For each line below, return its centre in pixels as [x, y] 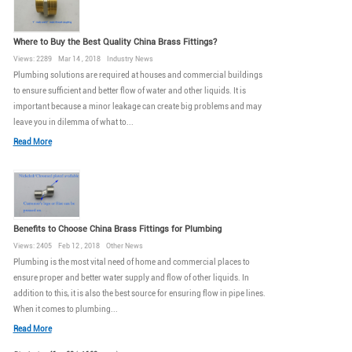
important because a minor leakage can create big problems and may [137, 106]
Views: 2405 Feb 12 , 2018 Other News [78, 246]
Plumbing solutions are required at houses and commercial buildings [137, 75]
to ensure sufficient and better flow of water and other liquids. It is [129, 90]
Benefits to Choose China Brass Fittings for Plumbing [117, 229]
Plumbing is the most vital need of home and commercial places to [131, 262]
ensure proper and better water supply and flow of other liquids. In [131, 278]
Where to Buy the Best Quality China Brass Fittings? [115, 42]
